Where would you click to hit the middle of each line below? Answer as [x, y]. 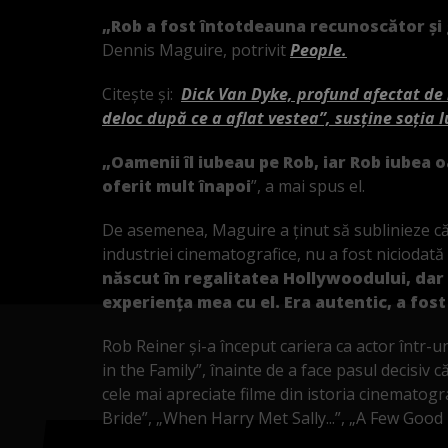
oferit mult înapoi [176, 185]
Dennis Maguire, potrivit [196, 49]
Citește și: [141, 93]
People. [318, 49]
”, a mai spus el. [308, 185]
